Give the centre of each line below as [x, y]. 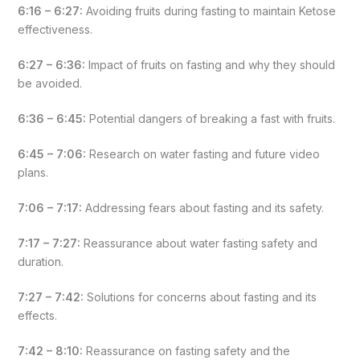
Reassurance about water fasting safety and [198, 243]
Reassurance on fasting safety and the [186, 350]
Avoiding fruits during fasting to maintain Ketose [209, 10]
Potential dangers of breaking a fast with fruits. [210, 118]
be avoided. [49, 83]
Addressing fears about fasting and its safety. [202, 207]
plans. [33, 172]
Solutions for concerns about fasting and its [200, 297]
